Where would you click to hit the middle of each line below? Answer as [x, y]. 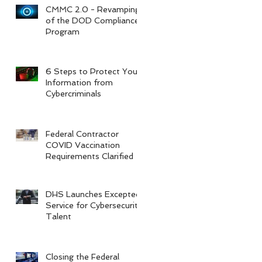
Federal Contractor [82, 134]
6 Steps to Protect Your [93, 71]
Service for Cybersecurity [94, 205]
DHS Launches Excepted [93, 194]
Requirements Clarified [89, 156]
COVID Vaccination [83, 145]
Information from [79, 82]
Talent [58, 216]
